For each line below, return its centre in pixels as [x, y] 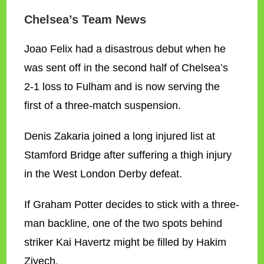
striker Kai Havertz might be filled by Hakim [126, 242]
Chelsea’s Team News [85, 19]
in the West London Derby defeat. [103, 174]
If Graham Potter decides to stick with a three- [132, 204]
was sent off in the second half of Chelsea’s [126, 68]
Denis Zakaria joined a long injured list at [120, 136]
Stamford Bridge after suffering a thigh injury [128, 155]
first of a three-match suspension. [103, 105]
